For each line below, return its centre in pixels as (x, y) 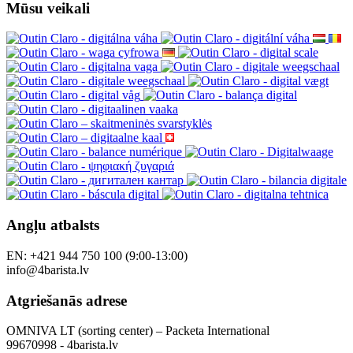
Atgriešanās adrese (67, 300)
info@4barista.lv (48, 269)
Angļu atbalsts (53, 225)
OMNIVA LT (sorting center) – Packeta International (138, 331)
